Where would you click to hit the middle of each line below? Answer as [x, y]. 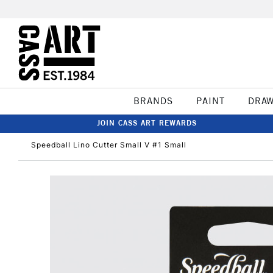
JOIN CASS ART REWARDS [147, 123]
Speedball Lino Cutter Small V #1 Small [109, 145]
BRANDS [153, 101]
